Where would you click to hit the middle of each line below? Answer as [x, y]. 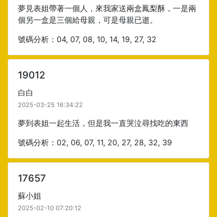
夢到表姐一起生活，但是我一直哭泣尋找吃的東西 [103, 123]
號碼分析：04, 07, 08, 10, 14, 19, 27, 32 [87, 39]
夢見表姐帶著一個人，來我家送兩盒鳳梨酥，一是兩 [107, 8]
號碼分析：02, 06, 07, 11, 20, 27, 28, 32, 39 [95, 142]
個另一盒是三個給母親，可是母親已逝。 [88, 20]
